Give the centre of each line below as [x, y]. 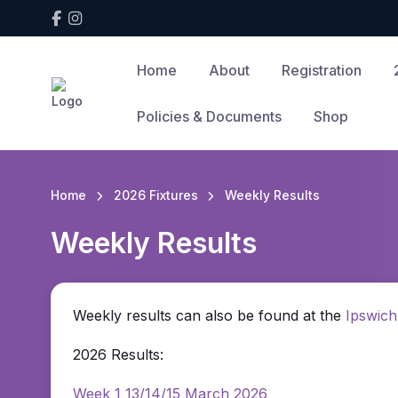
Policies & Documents [209, 116]
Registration [321, 70]
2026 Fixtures [155, 195]
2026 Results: [118, 355]
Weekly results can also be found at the [209, 316]
